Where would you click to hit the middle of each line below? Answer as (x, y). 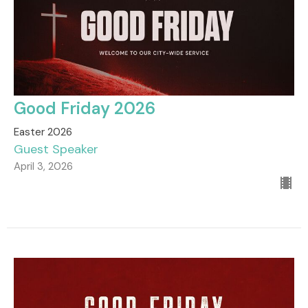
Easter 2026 (43, 132)
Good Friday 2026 (85, 108)
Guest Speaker (56, 149)
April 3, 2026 (43, 166)
